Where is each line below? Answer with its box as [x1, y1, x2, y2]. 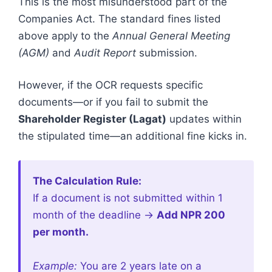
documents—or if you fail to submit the [18, 96, 208, 108]
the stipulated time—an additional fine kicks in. [18, 130, 247, 142]
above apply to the [18, 29, 112, 42]
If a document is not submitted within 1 [33, 191, 223, 204]
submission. [136, 46, 197, 59]
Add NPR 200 [157, 208, 225, 221]
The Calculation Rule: [33, 174, 141, 187]
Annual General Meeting [112, 29, 230, 42]
